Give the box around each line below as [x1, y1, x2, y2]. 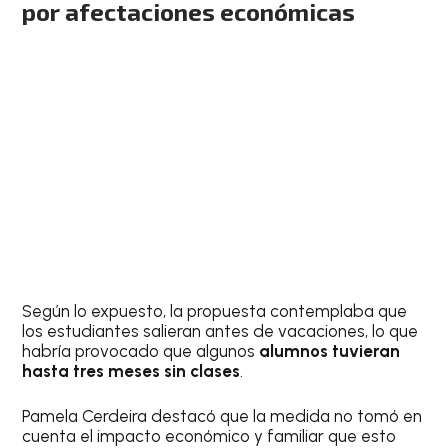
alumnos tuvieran [259, 340, 401, 361]
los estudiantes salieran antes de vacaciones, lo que [22, 320, 419, 341]
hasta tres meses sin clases [22, 360, 241, 381]
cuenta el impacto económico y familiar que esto [22, 426, 397, 446]
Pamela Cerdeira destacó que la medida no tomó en [22, 406, 423, 426]
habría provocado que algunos [22, 340, 260, 361]
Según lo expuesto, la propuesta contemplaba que [22, 300, 408, 321]
